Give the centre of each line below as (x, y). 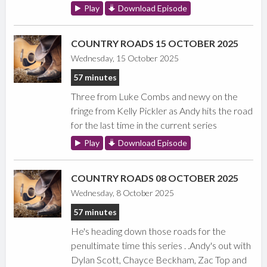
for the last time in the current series (144, 125)
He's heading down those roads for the (149, 231)
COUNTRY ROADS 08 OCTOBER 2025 (155, 178)
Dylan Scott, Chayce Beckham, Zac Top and (159, 260)
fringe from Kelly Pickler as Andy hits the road (162, 111)
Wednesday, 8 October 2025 (123, 193)
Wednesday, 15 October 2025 (125, 58)
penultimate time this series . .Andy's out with (161, 246)
